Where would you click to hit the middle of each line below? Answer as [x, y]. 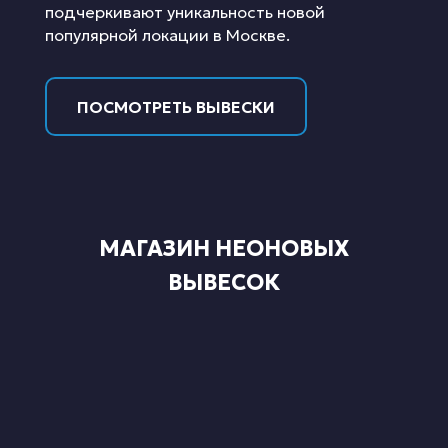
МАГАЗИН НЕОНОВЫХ [224, 248]
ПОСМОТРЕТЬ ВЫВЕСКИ [176, 106]
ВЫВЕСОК [224, 282]
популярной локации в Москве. [167, 34]
